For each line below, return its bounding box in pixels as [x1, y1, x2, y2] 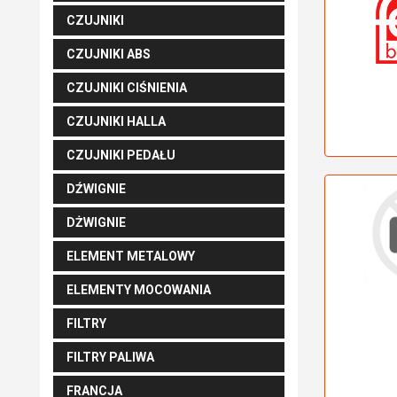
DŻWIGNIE [66, 215, 126, 230]
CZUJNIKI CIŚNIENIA [66, 81, 187, 95]
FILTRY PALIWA [66, 350, 154, 364]
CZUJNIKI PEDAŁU [66, 148, 175, 162]
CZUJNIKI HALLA [66, 114, 166, 128]
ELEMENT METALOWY [66, 249, 195, 263]
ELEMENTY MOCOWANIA [66, 283, 211, 297]
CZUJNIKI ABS [66, 47, 151, 61]
